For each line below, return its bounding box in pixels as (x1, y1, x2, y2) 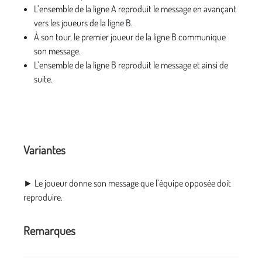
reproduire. (23, 191, 63, 204)
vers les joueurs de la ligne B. (34, 17, 133, 29)
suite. (34, 73, 53, 85)
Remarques (23, 223, 75, 239)
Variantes (23, 142, 65, 158)
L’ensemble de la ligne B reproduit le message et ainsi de (34, 59, 228, 71)
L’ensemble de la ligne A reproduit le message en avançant (34, 3, 236, 15)
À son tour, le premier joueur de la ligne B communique (34, 31, 226, 43)
